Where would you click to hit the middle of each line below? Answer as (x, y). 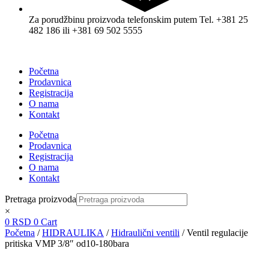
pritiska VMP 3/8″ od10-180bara (67, 243)
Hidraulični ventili (145, 232)
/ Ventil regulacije (214, 232)
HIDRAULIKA (73, 232)
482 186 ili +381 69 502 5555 (86, 30)
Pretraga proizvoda (41, 199)
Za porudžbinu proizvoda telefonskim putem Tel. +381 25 (138, 19)
